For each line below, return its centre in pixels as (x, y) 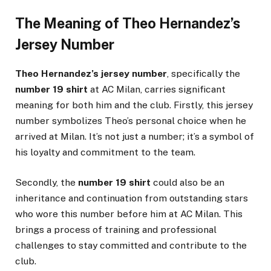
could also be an (188, 183)
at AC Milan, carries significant (157, 89)
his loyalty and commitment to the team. (105, 152)
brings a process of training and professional (116, 230)
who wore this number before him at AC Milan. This (129, 214)
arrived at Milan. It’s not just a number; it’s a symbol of (135, 136)
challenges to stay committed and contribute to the (131, 246)
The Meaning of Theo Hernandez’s (128, 24)
